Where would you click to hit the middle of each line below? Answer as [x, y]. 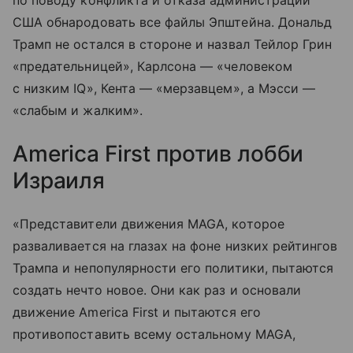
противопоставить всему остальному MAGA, [154, 334]
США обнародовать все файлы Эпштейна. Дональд [173, 22]
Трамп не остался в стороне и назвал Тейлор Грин [173, 45]
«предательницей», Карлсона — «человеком [152, 67]
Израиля [59, 181]
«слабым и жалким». [78, 111]
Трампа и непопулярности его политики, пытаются [173, 268]
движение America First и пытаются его [137, 312]
